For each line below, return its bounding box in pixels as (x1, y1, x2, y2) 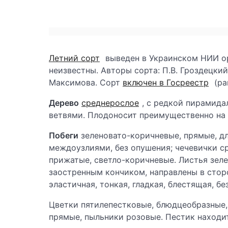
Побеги (49, 130, 78, 141)
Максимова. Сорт (49, 77, 123, 88)
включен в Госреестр (123, 77, 209, 88)
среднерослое (81, 98, 139, 108)
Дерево (49, 98, 79, 108)
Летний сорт (49, 53, 100, 64)
